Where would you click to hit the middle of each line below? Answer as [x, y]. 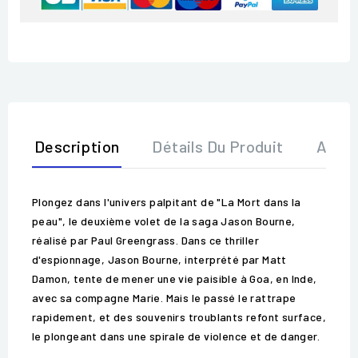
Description [77, 147]
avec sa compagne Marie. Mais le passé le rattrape [164, 298]
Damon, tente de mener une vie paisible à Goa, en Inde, [175, 279]
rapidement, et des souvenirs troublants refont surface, [179, 317]
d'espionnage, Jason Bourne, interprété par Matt [159, 260]
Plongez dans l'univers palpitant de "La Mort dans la [167, 202]
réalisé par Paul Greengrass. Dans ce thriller [145, 241]
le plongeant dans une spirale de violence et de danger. [176, 336]
